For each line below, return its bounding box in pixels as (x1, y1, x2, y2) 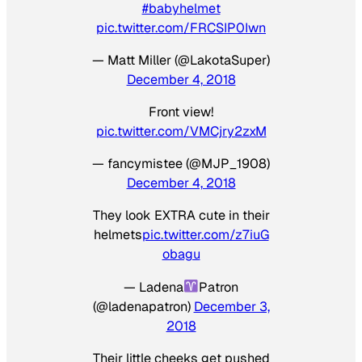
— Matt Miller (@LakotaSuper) (92, 51, 270, 69)
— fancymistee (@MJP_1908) (92, 155, 270, 173)
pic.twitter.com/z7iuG (141, 226, 269, 244)
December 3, (193, 297, 270, 315)
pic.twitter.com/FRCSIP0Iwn (96, 19, 266, 36)
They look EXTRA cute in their (92, 207, 270, 225)
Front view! (149, 103, 213, 121)
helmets (93, 226, 142, 244)
